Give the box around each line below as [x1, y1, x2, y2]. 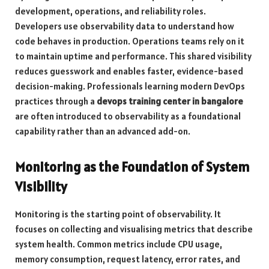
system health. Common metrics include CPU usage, [15, 238, 222, 250]
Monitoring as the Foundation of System [15, 158, 250, 176]
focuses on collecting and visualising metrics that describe [15, 223, 253, 235]
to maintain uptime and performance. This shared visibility [15, 50, 252, 62]
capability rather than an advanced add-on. [15, 125, 190, 137]
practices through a [15, 95, 97, 107]
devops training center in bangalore [97, 95, 243, 107]
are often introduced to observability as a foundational [15, 110, 241, 122]
